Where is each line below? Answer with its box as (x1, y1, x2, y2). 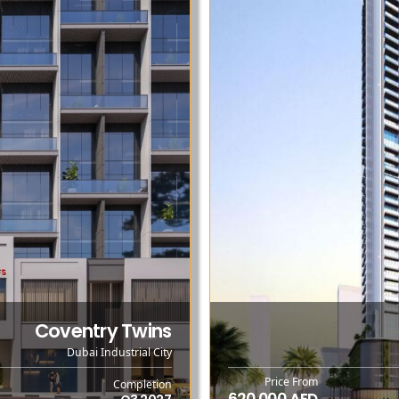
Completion (112, 376, 172, 392)
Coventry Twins (34, 317, 172, 344)
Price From (264, 374, 318, 390)
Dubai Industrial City (66, 345, 172, 361)
